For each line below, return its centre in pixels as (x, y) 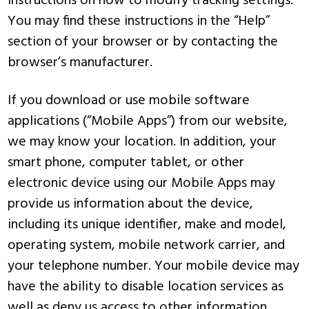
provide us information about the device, (131, 204)
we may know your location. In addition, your (142, 142)
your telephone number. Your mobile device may (154, 266)
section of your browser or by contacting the (143, 42)
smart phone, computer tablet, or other (126, 163)
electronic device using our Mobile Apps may (142, 183)
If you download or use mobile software (129, 101)
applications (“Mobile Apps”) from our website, (148, 121)
